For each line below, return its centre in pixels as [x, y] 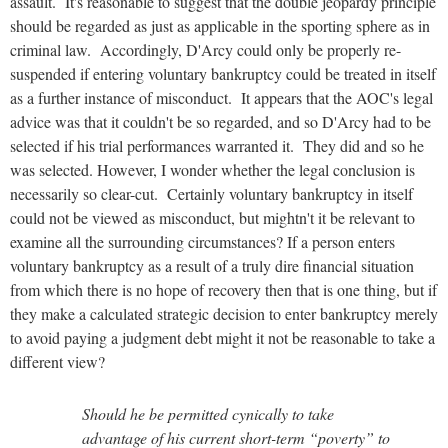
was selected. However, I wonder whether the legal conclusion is [212, 169]
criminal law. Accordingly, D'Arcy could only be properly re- [205, 49]
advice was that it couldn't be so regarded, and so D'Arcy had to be [220, 121]
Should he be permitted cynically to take [208, 413]
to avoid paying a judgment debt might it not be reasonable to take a [222, 337]
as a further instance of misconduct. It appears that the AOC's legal [221, 97]
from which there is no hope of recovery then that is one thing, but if [223, 289]
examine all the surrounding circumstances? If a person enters [202, 241]
